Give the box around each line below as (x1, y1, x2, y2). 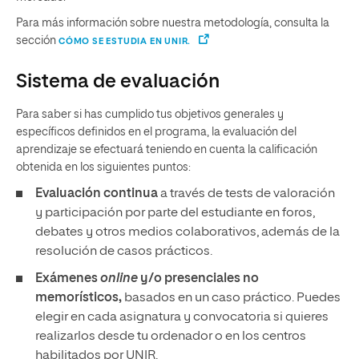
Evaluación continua (35, 188, 158, 200)
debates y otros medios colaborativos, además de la (35, 226, 340, 239)
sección (16, 35, 58, 46)
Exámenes (35, 272, 100, 285)
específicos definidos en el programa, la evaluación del (16, 127, 296, 138)
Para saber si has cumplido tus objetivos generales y (16, 109, 284, 120)
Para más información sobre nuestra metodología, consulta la (16, 18, 329, 29)
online (100, 272, 138, 285)
